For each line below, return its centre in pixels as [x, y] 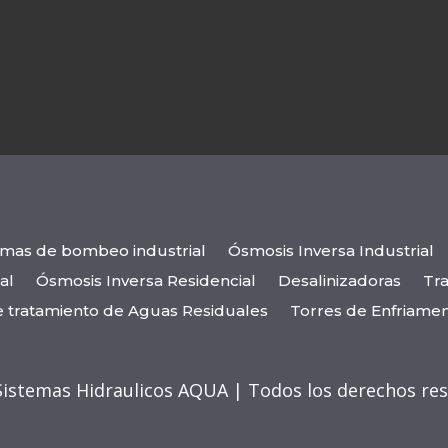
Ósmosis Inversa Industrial [330, 250]
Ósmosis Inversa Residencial [145, 280]
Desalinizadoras [339, 280]
